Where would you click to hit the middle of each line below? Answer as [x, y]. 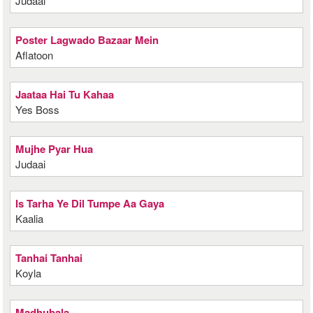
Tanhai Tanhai [49, 258]
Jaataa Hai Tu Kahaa [65, 94]
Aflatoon [35, 55]
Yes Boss [38, 109]
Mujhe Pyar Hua [54, 149]
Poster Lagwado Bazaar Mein [87, 40]
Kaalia [30, 218]
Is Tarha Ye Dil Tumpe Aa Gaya [90, 203]
